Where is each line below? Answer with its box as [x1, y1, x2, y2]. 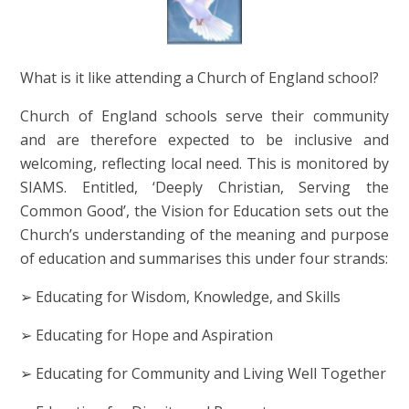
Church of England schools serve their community [20, 106, 389, 127]
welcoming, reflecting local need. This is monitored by [20, 153, 389, 174]
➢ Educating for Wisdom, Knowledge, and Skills [20, 287, 341, 308]
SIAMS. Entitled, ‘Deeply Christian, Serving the [20, 177, 389, 198]
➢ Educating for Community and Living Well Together [20, 363, 387, 384]
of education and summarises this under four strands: [20, 248, 389, 269]
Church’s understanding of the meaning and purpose [20, 225, 389, 246]
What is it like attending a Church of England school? [20, 68, 380, 89]
